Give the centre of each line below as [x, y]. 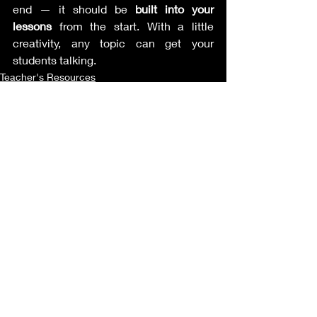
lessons [32, 26]
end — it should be [74, 9]
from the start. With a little [133, 26]
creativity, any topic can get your [113, 43]
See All [211, 189]
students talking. [54, 60]
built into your [174, 9]
